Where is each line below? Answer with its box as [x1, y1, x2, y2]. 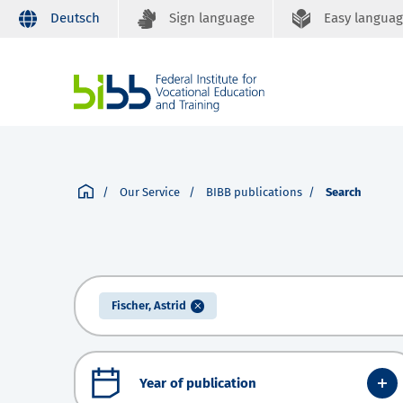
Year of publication [139, 374, 256, 391]
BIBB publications [206, 185, 302, 200]
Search [326, 185, 362, 200]
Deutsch [50, 10, 100, 26]
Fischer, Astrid [112, 299, 186, 313]
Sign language [169, 10, 255, 26]
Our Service [120, 185, 183, 200]
